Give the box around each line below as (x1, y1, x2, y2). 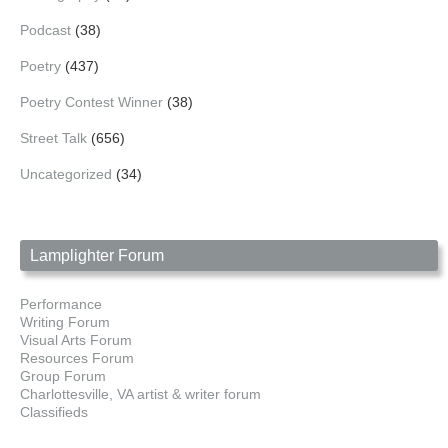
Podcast (20, 21, 71, 38)
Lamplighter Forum (30, 246, 164, 264)
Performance (20, 295, 102, 312)
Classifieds (20, 403, 88, 420)
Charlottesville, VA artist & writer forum (20, 385, 261, 402)
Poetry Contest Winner (20, 93, 163, 110)
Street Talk (20, 129, 87, 146)
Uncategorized (20, 165, 112, 182)
